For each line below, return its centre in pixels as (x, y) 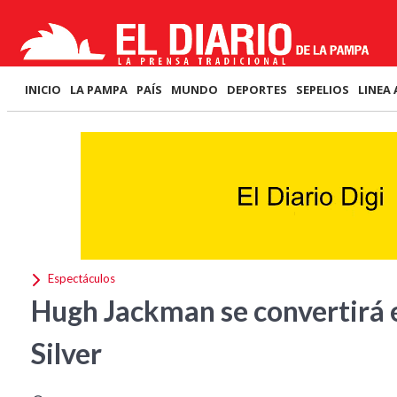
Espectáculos (80, 279)
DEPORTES (257, 90)
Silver (69, 353)
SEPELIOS (323, 90)
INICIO (43, 90)
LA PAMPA (99, 90)
